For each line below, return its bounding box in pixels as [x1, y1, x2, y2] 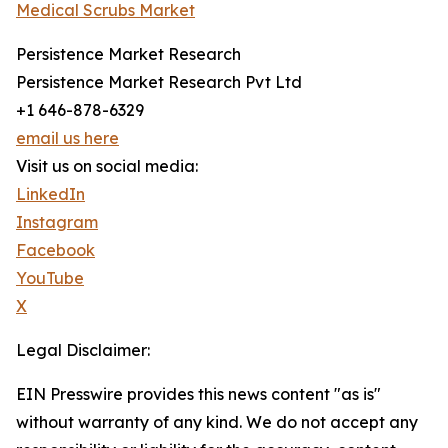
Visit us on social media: [16, 156, 198, 176]
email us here [16, 128, 119, 148]
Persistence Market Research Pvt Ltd [16, 72, 302, 92]
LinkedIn [16, 184, 85, 204]
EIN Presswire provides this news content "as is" [16, 384, 381, 404]
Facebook [16, 240, 95, 260]
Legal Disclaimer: [16, 340, 150, 360]
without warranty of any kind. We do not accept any [16, 412, 418, 432]
